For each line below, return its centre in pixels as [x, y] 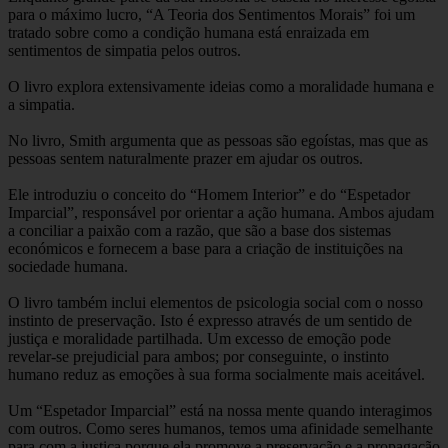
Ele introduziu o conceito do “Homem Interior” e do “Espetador [209, 195]
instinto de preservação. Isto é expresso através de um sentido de [210, 321]
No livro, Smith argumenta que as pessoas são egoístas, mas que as [218, 141]
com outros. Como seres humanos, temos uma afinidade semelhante [220, 429]
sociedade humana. [68, 267]
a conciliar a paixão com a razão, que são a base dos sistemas [199, 231]
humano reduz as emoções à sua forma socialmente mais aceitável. [216, 375]
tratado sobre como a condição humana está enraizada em [188, 33]
